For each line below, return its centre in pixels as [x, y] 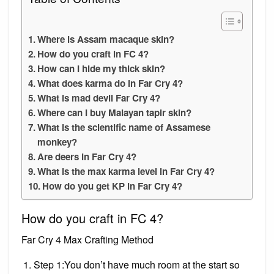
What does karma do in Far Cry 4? [110, 83]
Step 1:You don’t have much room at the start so [137, 264]
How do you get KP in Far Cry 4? [113, 186]
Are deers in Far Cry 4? [87, 156]
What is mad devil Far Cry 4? [99, 98]
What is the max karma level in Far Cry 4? [126, 171]
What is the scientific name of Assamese [124, 127]
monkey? [57, 142]
